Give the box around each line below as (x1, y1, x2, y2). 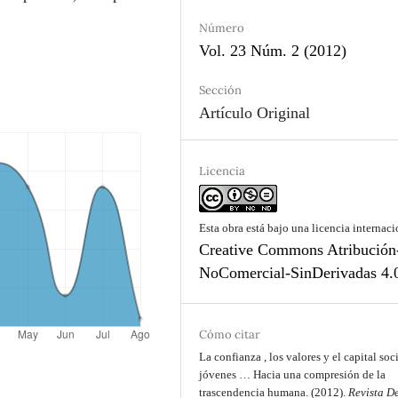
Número (199, 20, 245, 36)
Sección (199, 82, 243, 98)
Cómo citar (199, 326, 261, 342)
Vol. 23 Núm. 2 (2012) (199, 41, 347, 60)
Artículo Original (199, 103, 311, 122)
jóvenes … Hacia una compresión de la (199, 367, 386, 381)
